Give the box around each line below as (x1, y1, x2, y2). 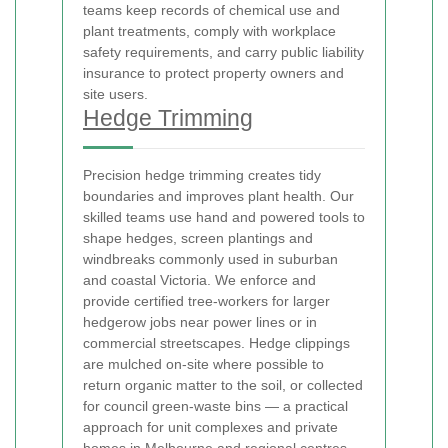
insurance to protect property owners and (83, 65, 344, 81)
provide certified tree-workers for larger (83, 293, 330, 309)
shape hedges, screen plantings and (83, 230, 313, 246)
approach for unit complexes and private (83, 419, 338, 435)
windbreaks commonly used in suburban (83, 251, 338, 267)
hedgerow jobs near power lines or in (83, 314, 317, 330)
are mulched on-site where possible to (83, 356, 324, 372)
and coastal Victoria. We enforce (83, 272, 292, 288)
